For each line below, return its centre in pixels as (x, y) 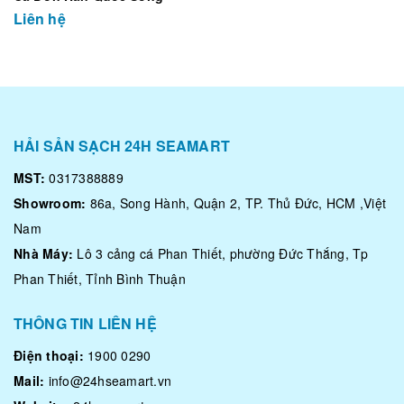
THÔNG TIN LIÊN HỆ (85, 323)
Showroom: (50, 203)
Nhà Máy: (43, 253)
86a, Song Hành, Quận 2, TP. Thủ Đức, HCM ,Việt (236, 203)
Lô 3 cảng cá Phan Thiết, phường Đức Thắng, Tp (221, 253)
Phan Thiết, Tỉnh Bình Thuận (100, 279)
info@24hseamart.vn (110, 381)
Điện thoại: (49, 355)
